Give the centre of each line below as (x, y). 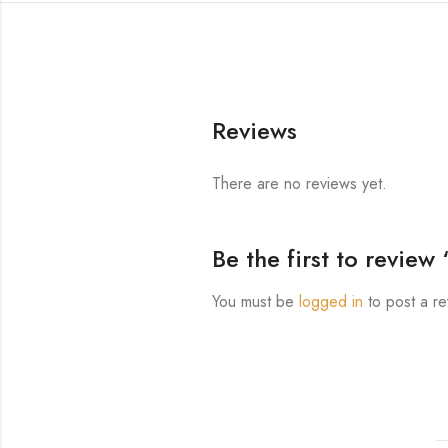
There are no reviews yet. (300, 184)
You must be (256, 302)
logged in (331, 302)
